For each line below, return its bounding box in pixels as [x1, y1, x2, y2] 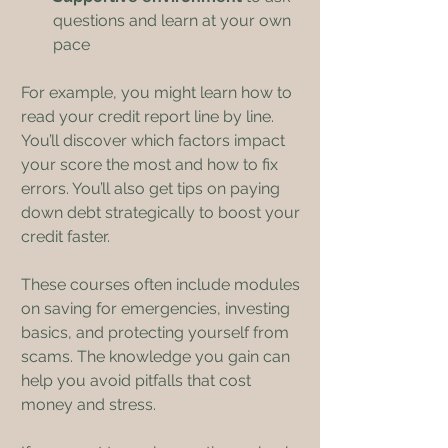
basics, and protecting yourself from [21, 322, 293, 342]
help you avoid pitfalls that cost [21, 370, 255, 390]
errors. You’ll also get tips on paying [21, 178, 284, 198]
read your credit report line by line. [21, 106, 278, 126]
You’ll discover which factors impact [21, 130, 289, 150]
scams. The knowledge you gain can [21, 346, 294, 366]
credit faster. [21, 226, 110, 246]
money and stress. [21, 394, 156, 414]
